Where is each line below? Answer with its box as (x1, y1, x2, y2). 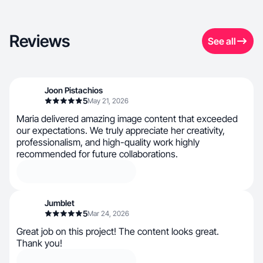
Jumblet (45, 198, 75, 208)
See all (208, 35, 236, 47)
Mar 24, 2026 (87, 209, 129, 218)
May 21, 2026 (87, 96, 129, 105)
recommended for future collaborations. (16, 148, 178, 160)
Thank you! (16, 237, 62, 249)
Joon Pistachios (45, 85, 103, 95)
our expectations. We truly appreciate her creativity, (16, 124, 225, 136)
